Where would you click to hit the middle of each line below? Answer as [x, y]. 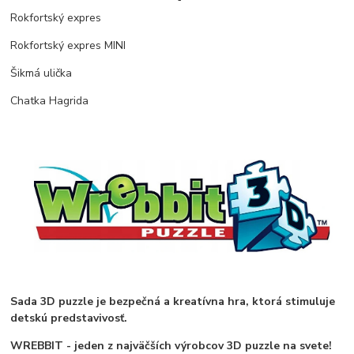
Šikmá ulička [41, 73]
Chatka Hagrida [50, 101]
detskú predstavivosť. [69, 318]
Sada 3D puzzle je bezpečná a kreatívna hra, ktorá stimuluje [173, 301]
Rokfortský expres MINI [68, 46]
